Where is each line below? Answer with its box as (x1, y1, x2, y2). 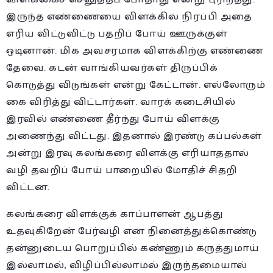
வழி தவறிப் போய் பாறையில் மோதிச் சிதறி (6, 161, 238, 179)
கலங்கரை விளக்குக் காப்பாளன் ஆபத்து (6, 205, 223, 222)
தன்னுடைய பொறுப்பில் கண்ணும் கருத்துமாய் (6, 239, 260, 257)
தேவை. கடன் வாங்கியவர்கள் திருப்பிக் (6, 59, 218, 76)
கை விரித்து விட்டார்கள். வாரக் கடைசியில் (6, 93, 235, 110)
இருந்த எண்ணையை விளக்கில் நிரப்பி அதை (6, 8, 252, 25)
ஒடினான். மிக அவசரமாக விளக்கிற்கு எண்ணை (6, 42, 263, 59)
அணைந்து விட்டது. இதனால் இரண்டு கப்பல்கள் (6, 127, 262, 144)
